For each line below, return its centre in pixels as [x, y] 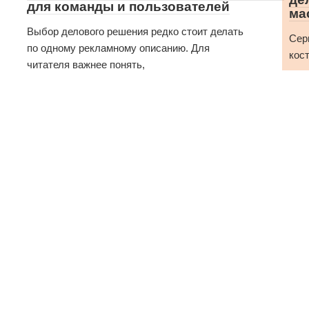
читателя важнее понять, [86, 64]
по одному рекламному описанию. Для [118, 48]
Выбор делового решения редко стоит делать [135, 31]
